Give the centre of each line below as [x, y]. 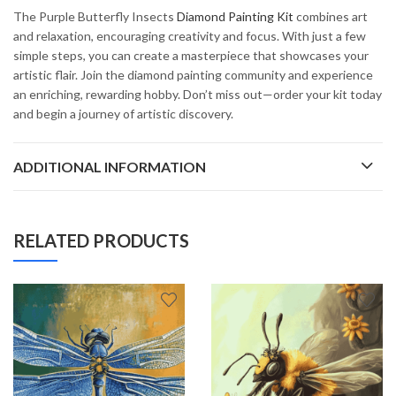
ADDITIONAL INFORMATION [110, 167]
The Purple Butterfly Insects [95, 17]
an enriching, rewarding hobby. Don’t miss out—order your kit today [198, 95]
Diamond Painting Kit [235, 17]
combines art [331, 17]
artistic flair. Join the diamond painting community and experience [193, 75]
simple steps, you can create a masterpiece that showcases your [191, 56]
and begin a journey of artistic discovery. [123, 114]
